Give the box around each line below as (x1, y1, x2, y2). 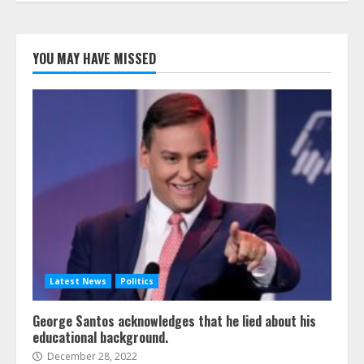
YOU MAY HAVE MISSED (32, 48, 156, 68)
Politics (120, 275, 154, 287)
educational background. (32, 327, 168, 347)
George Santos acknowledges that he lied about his (32, 310, 316, 331)
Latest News (50, 275, 107, 287)
